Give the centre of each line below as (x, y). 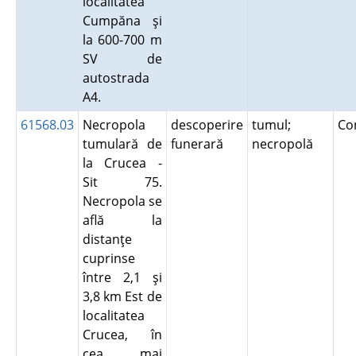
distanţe (107, 239)
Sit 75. (122, 182)
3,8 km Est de (122, 296)
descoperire (207, 125)
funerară (200, 144)
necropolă (285, 144)
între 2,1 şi (122, 277)
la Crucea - (122, 163)
